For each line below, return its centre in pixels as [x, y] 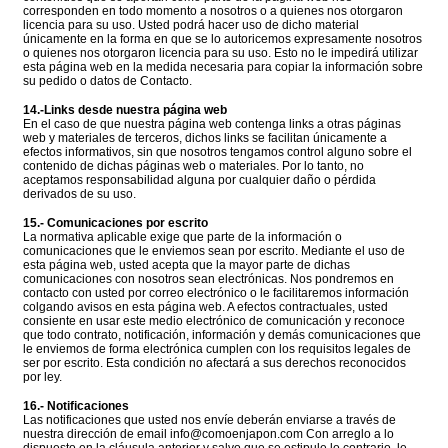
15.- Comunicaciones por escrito [115, 223]
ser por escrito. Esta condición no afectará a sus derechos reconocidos [214, 363]
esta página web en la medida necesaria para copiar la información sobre [223, 67]
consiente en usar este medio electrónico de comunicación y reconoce [214, 321]
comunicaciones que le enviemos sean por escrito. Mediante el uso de [214, 251]
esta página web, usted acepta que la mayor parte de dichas [186, 265]
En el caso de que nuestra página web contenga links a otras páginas [212, 124]
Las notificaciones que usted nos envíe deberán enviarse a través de [209, 420]
